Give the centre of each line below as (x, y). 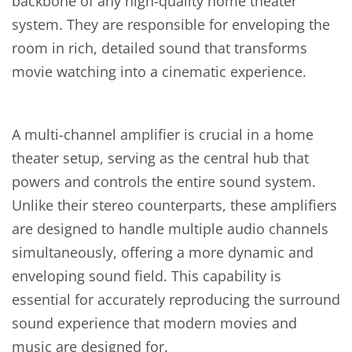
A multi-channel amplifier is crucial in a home (163, 134)
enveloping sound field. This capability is (147, 276)
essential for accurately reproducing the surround (176, 299)
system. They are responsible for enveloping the (171, 24)
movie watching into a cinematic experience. (159, 71)
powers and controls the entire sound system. (164, 181)
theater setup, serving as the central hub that (160, 158)
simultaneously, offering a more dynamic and (163, 252)
